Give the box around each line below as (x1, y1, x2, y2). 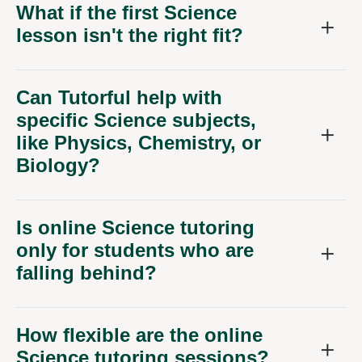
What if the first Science (16, 2, 237, 24)
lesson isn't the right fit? (16, 24, 243, 47)
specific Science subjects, (16, 109, 256, 132)
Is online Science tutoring (16, 217, 255, 239)
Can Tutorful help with (16, 86, 222, 109)
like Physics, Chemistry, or (16, 132, 261, 154)
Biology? (16, 154, 100, 177)
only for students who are (16, 239, 254, 262)
